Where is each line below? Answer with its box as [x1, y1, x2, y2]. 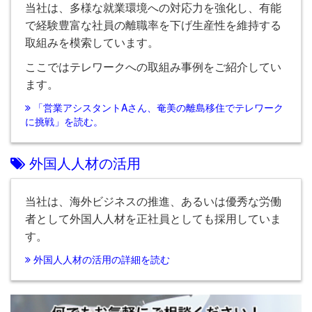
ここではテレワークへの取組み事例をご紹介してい [25, 61, 281, 73]
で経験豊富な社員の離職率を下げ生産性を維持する [25, 19, 281, 31]
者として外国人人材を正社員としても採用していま [25, 213, 281, 225]
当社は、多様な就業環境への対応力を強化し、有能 [25, 2, 281, 14]
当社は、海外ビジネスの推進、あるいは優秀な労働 [25, 196, 281, 208]
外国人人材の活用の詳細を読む [31, 252, 170, 266]
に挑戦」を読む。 [25, 114, 103, 128]
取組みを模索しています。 [25, 37, 159, 49]
